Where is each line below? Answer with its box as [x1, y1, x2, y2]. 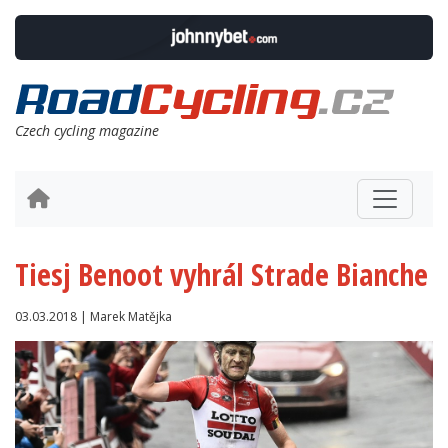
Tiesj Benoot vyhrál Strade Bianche [15, 254, 428, 296]
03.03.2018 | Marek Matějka [15, 308, 172, 326]
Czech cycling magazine [15, 121, 159, 141]
